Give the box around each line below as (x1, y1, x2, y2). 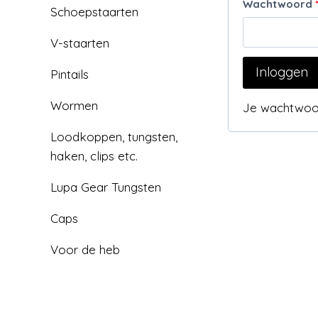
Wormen (50, 98, 98, 114)
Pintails (50, 67, 89, 82)
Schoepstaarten (50, 4, 138, 20)
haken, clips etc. (50, 148, 138, 164)
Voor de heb (50, 242, 120, 258)
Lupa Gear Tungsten (50, 180, 161, 195)
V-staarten (50, 35, 109, 51)
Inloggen (255, 64, 308, 81)
